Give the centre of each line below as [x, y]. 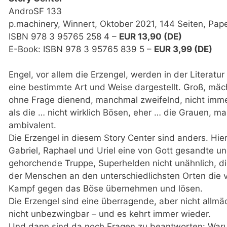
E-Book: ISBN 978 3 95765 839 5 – [81, 49]
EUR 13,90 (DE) [150, 36]
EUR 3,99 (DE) [183, 49]
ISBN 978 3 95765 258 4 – [64, 36]
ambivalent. [32, 125]
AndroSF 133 [35, 11]
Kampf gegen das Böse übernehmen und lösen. [105, 189]
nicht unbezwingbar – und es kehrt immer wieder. [109, 214]
